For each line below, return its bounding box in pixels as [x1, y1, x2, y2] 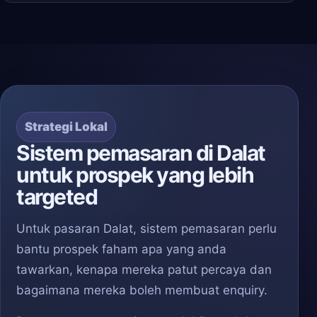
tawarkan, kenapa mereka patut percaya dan [16, 263, 272, 277]
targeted [16, 184, 97, 209]
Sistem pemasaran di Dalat [16, 140, 265, 166]
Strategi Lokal [25, 120, 108, 134]
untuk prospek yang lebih [16, 162, 253, 188]
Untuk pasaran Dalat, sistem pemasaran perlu [16, 221, 277, 236]
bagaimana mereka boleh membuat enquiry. [16, 283, 267, 297]
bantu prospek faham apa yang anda [16, 242, 226, 256]
